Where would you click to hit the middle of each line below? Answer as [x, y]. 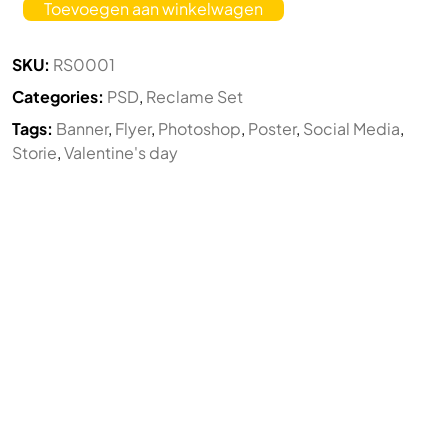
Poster [272, 129]
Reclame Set [194, 97]
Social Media [351, 129]
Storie [34, 153]
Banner [82, 129]
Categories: [58, 97]
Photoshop [199, 129]
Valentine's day [121, 153]
